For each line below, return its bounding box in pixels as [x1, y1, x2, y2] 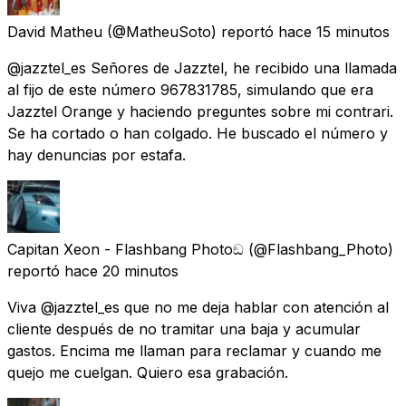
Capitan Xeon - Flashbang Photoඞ [7, 239, 244, 258]
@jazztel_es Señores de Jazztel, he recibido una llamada [7, 58, 397, 77]
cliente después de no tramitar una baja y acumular [7, 319, 361, 338]
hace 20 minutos [64, 261, 179, 280]
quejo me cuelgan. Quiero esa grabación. [7, 362, 288, 382]
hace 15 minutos [278, 22, 390, 41]
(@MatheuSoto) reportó [107, 22, 274, 41]
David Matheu [7, 22, 102, 41]
